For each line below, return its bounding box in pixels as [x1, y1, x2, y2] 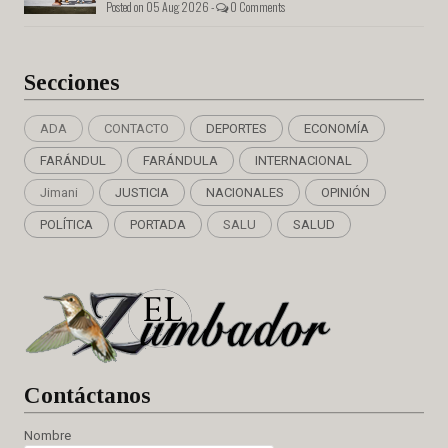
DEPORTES [206, 121, 267, 137]
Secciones [24, 70, 120, 96]
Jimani [40, 185, 78, 201]
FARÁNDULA [143, 153, 218, 169]
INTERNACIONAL [255, 153, 352, 169]
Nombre [24, 428, 71, 444]
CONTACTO [104, 121, 169, 137]
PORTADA [130, 217, 186, 233]
